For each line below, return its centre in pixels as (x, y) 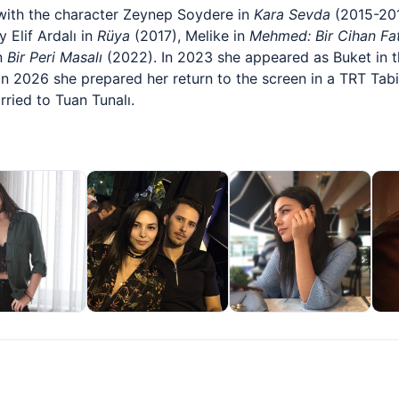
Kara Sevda (292, 14)
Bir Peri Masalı (55, 57)
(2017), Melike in (190, 36)
